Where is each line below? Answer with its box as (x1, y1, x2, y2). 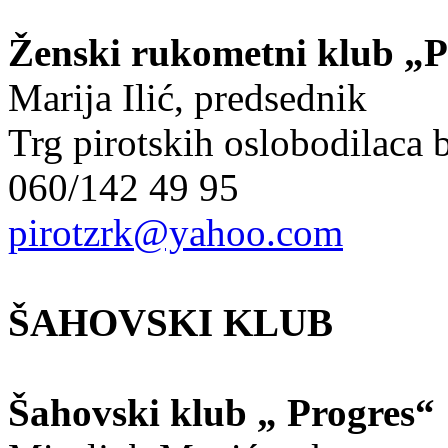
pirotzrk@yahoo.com (8, 210, 343, 254)
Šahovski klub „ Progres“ (8, 390, 435, 434)
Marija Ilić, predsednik (8, 75, 367, 119)
